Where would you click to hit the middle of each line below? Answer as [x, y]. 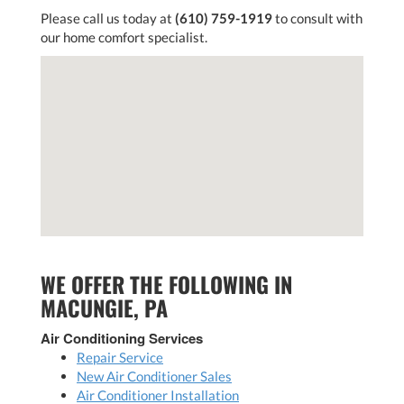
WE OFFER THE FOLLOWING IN [166, 284]
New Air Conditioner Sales [154, 376]
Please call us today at [108, 18]
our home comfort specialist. [124, 37]
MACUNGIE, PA [104, 307]
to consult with [317, 18]
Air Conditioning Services [122, 338]
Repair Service [120, 357]
